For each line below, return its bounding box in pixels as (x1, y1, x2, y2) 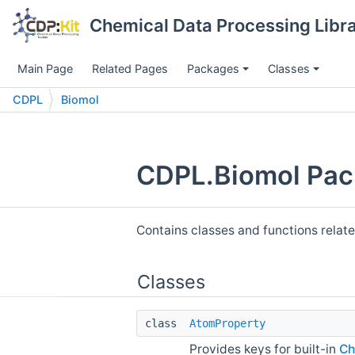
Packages (187, 62, 239, 75)
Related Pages (92, 62, 168, 75)
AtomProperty (189, 316, 265, 330)
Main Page (17, 62, 73, 75)
